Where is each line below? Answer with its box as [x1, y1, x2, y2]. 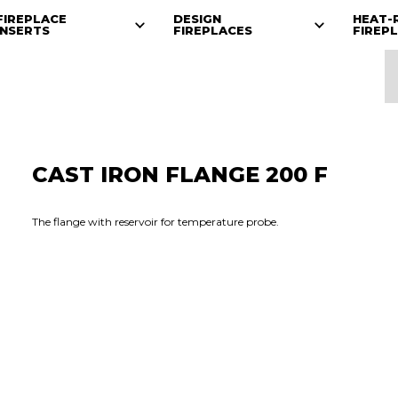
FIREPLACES [173, 23, 253, 37]
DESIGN [173, 12, 222, 26]
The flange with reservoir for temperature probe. [31, 215, 279, 228]
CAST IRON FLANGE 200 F [31, 162, 328, 187]
